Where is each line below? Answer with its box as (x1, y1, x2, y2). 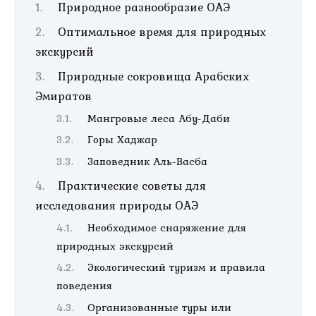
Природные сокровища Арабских (58, 67, 250, 85)
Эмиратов (35, 87, 92, 105)
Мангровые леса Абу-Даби (87, 109, 231, 126)
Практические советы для (58, 176, 207, 195)
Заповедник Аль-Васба (87, 153, 208, 170)
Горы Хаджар (87, 131, 158, 148)
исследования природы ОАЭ (35, 195, 198, 214)
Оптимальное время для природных (58, 23, 267, 42)
